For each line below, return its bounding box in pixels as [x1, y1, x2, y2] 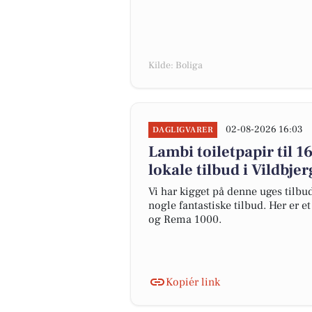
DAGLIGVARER [153, 125, 214, 135]
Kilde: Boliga [148, 59, 203, 72]
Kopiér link [166, 275, 220, 289]
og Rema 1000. [148, 212, 221, 226]
